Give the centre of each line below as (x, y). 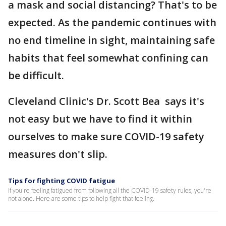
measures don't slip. (58, 154)
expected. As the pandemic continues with (112, 22)
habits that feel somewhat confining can (108, 58)
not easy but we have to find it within (100, 119)
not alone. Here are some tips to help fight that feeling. (81, 199)
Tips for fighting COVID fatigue (62, 181)
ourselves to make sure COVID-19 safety (106, 136)
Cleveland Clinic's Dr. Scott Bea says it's (106, 101)
